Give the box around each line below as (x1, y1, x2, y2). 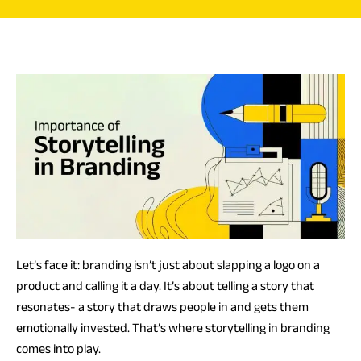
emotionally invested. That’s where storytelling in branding (16, 321, 330, 334)
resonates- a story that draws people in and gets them (16, 300, 309, 313)
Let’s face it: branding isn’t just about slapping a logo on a (16, 258, 320, 272)
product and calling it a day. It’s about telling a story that (16, 279, 314, 293)
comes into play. (16, 342, 101, 355)
